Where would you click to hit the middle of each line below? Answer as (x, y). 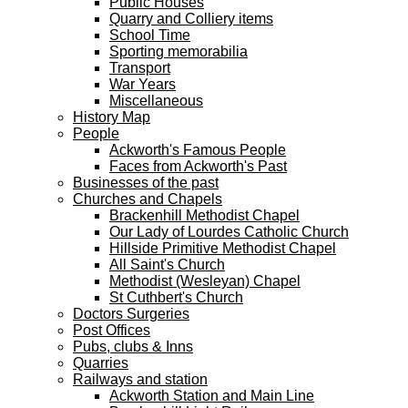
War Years (143, 84)
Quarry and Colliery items (191, 19)
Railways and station (140, 379)
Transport (140, 68)
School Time (150, 35)
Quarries (101, 363)
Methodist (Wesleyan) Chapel (205, 281)
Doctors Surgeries (131, 314)
